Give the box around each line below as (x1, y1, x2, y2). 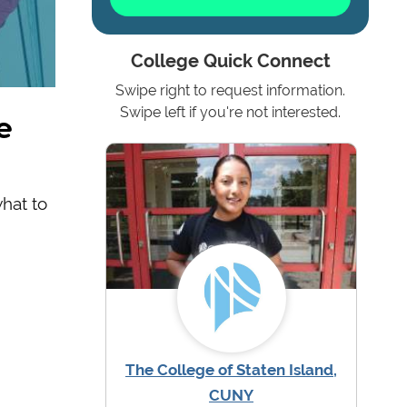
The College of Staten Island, (125, 361, 337, 380)
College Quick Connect (130, 51, 331, 73)
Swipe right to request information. (115, 82, 345, 100)
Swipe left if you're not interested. (120, 104, 341, 122)
